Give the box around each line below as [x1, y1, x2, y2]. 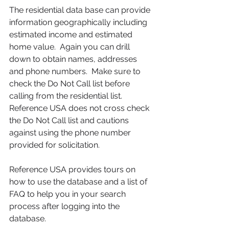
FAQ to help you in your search [9, 189, 128, 199]
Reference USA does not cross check [9, 103, 151, 113]
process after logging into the [9, 201, 122, 211]
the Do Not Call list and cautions [9, 115, 131, 125]
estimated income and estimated [9, 29, 134, 39]
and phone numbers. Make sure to [9, 66, 143, 76]
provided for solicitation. [9, 140, 104, 150]
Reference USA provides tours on [9, 164, 138, 174]
